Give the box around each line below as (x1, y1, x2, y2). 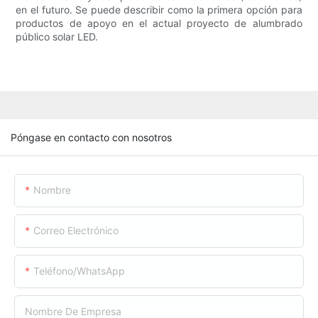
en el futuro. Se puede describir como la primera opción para (16, 4, 302, 16)
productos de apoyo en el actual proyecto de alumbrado (16, 17, 302, 30)
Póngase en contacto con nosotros (11, 131, 172, 143)
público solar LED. (16, 31, 99, 43)
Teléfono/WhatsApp (33, 264, 125, 277)
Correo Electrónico (33, 224, 119, 236)
